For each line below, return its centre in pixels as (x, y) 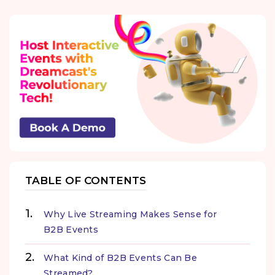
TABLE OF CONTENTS (86, 180)
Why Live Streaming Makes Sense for (130, 214)
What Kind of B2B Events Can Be (121, 258)
